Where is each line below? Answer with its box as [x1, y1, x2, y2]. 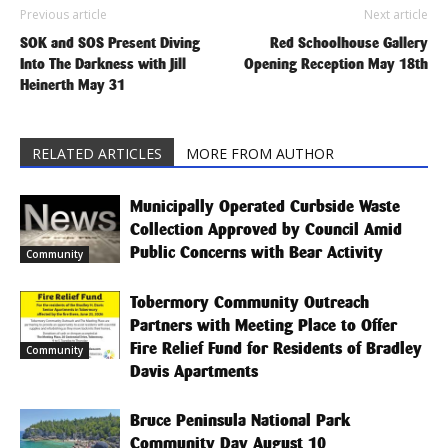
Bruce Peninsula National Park [130, 409, 350, 431]
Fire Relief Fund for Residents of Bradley [130, 337, 422, 359]
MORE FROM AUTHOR [186, 143, 334, 163]
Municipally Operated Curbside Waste [130, 195, 400, 217]
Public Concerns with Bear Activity [130, 241, 388, 263]
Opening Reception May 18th [244, 53, 428, 73]
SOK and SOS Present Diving [20, 32, 200, 52]
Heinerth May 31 [20, 74, 129, 94]
